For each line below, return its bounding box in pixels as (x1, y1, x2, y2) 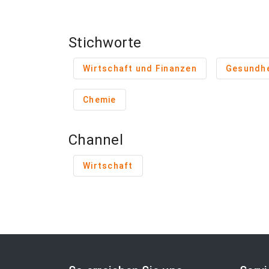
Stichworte (68, 34, 142, 51)
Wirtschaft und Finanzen (83, 64, 197, 73)
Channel (68, 131, 123, 148)
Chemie (83, 95, 116, 104)
